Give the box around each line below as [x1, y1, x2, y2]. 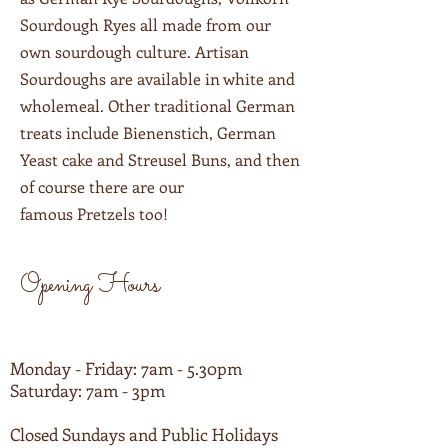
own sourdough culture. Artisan [20, 41, 249, 62]
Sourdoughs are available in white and [20, 68, 295, 89]
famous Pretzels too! [20, 203, 168, 224]
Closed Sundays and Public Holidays [10, 423, 278, 445]
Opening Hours [20, 267, 160, 305]
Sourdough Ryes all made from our [20, 14, 271, 35]
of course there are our [20, 176, 184, 197]
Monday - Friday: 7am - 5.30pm [10, 357, 242, 379]
